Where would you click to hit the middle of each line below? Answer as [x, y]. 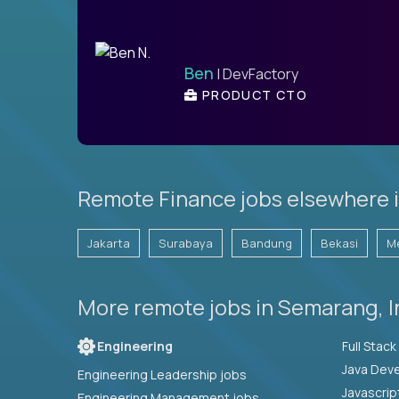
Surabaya [186, 243]
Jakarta [109, 243]
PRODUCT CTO [253, 94]
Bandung [267, 243]
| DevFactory [256, 73]
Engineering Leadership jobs [162, 374]
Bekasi [339, 243]
